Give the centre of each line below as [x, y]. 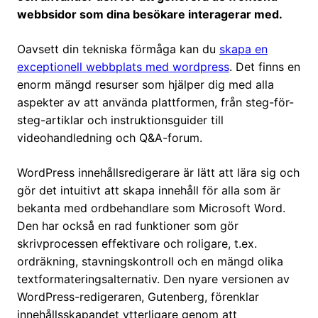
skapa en [243, 49]
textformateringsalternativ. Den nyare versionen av [153, 279]
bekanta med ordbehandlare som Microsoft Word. [151, 208]
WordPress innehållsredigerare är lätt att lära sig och [158, 173]
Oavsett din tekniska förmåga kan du [118, 49]
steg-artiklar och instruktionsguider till [120, 120]
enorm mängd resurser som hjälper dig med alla [146, 85]
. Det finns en [265, 67]
